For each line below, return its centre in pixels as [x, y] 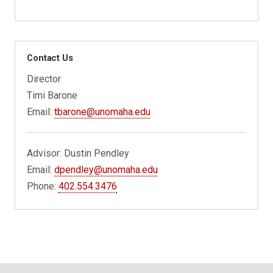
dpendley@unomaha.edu [106, 170]
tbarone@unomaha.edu [103, 112]
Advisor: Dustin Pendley [78, 154]
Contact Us [50, 58]
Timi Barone [52, 96]
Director [44, 79]
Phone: [43, 186]
